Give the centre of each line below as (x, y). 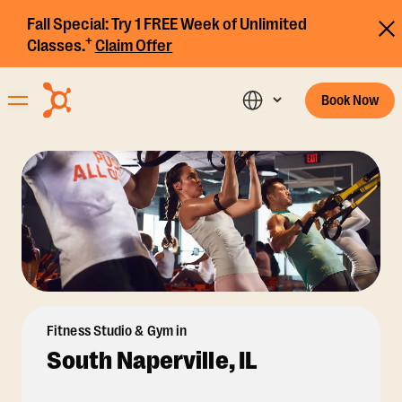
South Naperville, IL (152, 361)
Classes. (56, 46)
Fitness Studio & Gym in (117, 332)
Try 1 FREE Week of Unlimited (207, 24)
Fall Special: (68, 24)
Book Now (350, 100)
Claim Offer (134, 46)
